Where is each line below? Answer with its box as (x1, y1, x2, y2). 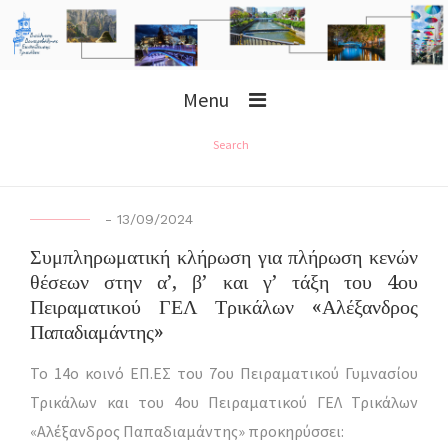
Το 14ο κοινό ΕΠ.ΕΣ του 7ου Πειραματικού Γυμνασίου (30, 362, 418, 383)
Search (212, 136, 249, 152)
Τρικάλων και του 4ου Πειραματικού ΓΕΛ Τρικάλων (30, 391, 418, 412)
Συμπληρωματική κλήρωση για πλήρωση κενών (30, 245, 418, 270)
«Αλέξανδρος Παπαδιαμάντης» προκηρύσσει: (30, 420, 344, 441)
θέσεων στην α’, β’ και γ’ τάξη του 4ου (30, 270, 418, 295)
